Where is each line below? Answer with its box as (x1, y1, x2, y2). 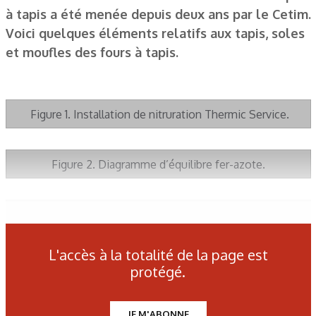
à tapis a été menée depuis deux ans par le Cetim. (5, 6, 311, 22)
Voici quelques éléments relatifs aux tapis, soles (5, 25, 305, 41)
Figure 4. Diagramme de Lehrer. (78, 257, 238, 272)
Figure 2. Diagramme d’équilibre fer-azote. (51, 157, 265, 171)
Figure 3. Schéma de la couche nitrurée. (57, 207, 259, 221)
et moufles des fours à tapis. (5, 44, 178, 60)
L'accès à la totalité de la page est (48, 245, 268, 264)
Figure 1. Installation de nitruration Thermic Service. (27, 107, 289, 121)
